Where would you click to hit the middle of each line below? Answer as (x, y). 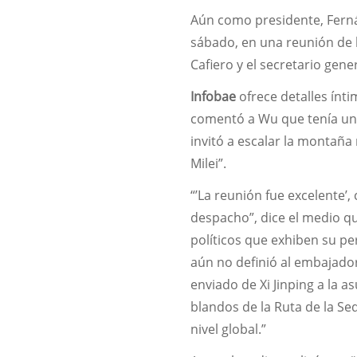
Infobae (214, 96)
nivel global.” (229, 330)
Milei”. (209, 163)
